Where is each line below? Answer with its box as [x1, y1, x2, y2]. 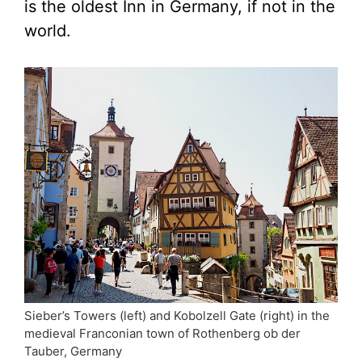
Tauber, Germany [24, 343, 122, 359]
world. [24, 21, 71, 41]
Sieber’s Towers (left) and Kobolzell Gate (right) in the [24, 307, 330, 323]
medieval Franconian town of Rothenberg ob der [24, 325, 301, 341]
